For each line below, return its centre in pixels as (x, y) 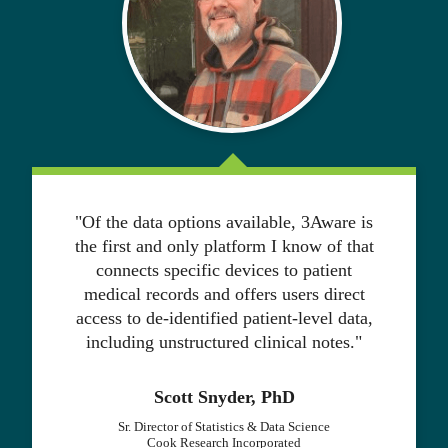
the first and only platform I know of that (224, 246)
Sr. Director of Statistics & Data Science (224, 427)
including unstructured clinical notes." (224, 342)
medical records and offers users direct (224, 294)
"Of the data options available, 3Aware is (224, 222)
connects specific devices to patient (224, 270)
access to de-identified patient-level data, (224, 318)
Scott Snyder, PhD (224, 397)
